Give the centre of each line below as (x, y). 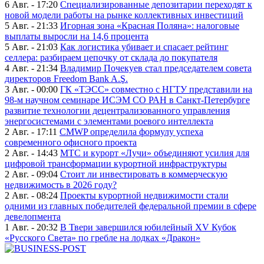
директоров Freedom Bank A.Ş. (66, 79)
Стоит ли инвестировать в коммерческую (144, 174)
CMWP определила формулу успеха (131, 132)
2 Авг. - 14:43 (31, 153)
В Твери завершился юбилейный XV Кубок (148, 227)
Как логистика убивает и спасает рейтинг (144, 47)
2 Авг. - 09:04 (31, 174)
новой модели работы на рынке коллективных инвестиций (124, 15)
